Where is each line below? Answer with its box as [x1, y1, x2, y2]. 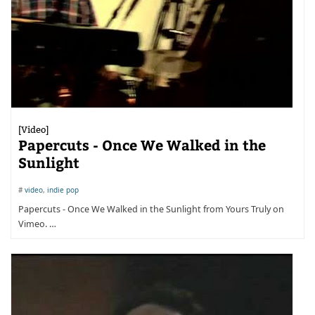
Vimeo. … [18, 218, 56, 230]
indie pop [47, 185, 79, 195]
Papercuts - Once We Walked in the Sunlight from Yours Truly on [18, 203, 284, 215]
